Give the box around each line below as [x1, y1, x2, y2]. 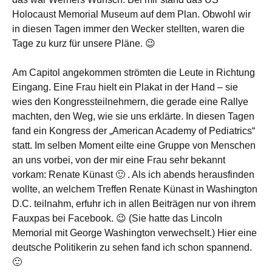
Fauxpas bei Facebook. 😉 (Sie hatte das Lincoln [12, 213, 222, 223]
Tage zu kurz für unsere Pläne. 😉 [12, 38, 155, 49]
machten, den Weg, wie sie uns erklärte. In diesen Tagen [12, 111, 254, 121]
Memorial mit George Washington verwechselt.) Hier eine [12, 228, 257, 238]
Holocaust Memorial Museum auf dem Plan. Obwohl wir [12, 9, 251, 19]
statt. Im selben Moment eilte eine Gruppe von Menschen [12, 140, 256, 151]
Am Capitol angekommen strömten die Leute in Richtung [12, 67, 255, 78]
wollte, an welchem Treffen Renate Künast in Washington [12, 184, 257, 194]
